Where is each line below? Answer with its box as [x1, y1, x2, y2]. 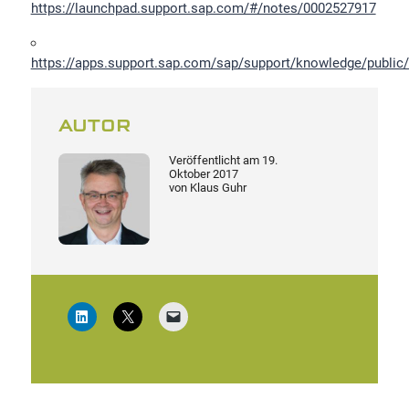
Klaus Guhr [189, 181, 246, 195]
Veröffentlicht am [168, 153, 262, 168]
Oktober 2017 [168, 167, 238, 182]
